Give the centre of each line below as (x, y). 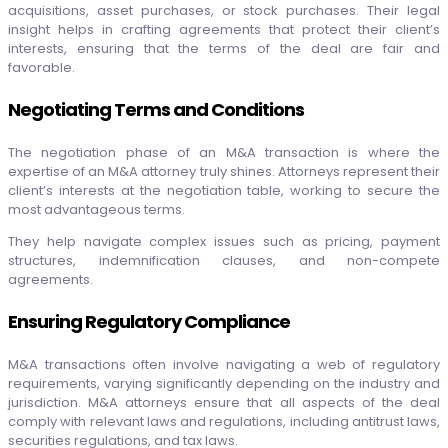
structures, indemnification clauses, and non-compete (224, 260)
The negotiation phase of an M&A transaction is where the (224, 152)
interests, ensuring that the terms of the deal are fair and (224, 48)
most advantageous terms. (98, 209)
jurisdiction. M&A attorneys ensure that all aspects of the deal (224, 402)
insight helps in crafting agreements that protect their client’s (224, 29)
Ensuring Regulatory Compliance (149, 321)
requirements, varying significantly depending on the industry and (224, 383)
